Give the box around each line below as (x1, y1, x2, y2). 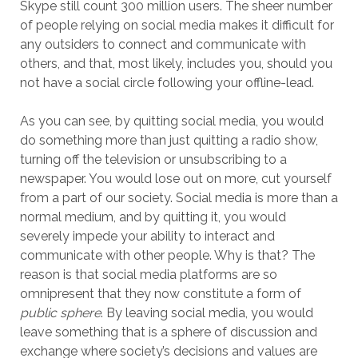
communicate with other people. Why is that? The (19, 248, 315, 263)
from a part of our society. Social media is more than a (19, 190, 338, 205)
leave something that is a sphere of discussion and (19, 324, 317, 340)
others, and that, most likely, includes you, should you (19, 56, 332, 71)
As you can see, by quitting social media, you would (19, 113, 324, 129)
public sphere (19, 305, 101, 320)
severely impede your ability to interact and (19, 229, 275, 244)
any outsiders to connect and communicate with (19, 37, 306, 52)
